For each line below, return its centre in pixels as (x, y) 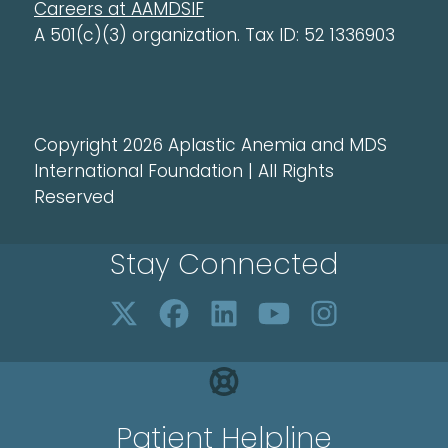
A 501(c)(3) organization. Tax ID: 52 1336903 (214, 35)
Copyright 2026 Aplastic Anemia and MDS (210, 145)
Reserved (74, 197)
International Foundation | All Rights (184, 171)
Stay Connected (224, 265)
